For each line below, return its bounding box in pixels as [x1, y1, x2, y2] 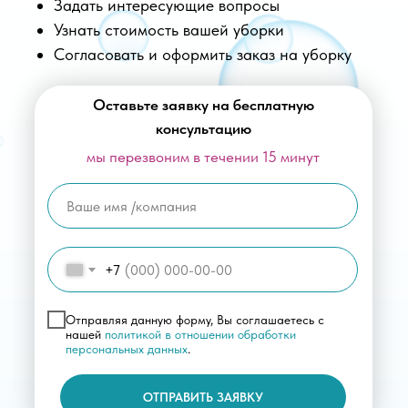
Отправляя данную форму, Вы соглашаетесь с [66, 311, 324, 327]
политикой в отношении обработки [105, 326, 296, 342]
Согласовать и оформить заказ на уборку [54, 45, 352, 65]
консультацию [155, 119, 251, 138]
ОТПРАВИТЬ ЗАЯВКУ [142, 389, 263, 404]
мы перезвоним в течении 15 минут [87, 148, 320, 167]
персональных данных [66, 341, 188, 356]
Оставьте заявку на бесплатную [92, 96, 314, 115]
